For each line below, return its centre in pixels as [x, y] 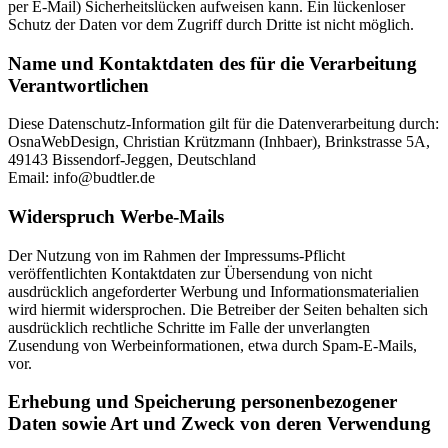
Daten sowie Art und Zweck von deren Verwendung [219, 424]
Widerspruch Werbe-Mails [116, 217]
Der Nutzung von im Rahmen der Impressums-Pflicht [176, 255]
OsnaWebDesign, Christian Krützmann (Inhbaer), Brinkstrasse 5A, [219, 142]
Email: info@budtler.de [81, 178]
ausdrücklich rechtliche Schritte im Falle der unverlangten [189, 327]
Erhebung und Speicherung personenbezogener [202, 402]
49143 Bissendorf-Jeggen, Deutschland [132, 160]
